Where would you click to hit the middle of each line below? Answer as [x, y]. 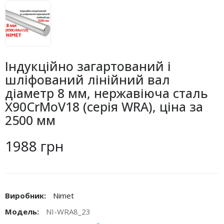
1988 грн [34, 146]
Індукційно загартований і [88, 66]
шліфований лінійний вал [87, 79]
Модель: [23, 211]
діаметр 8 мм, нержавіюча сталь [106, 93]
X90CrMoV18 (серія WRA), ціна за [104, 106]
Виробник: [26, 195]
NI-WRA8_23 [68, 211]
